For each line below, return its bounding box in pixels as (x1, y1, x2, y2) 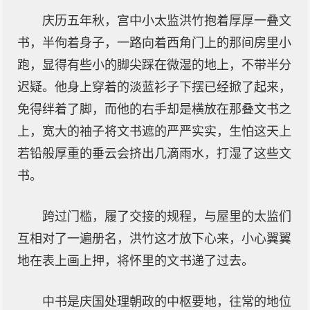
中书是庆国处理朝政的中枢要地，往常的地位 (42, 295, 291, 309)
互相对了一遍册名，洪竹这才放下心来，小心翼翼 (17, 232, 291, 246)
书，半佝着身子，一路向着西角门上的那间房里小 (17, 36, 291, 50)
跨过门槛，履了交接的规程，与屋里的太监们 (42, 210, 291, 224)
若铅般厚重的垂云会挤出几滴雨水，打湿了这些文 (17, 147, 291, 161)
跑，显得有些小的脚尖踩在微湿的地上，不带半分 (17, 58, 291, 72)
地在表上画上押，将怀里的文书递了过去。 (17, 254, 254, 268)
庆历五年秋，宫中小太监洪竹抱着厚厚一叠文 (42, 14, 291, 28)
